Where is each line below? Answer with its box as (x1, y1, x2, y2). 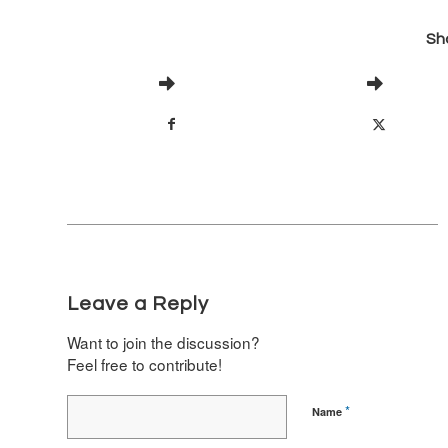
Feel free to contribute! (67, 352, 222, 375)
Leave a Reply (67, 293, 209, 314)
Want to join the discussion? (67, 330, 260, 353)
